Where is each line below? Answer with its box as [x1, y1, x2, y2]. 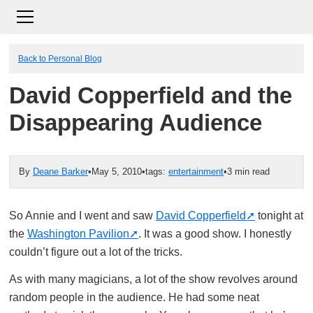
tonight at [255, 210, 303, 221]
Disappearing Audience [9, 110, 262, 136]
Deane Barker [33, 166, 88, 177]
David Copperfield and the [9, 83, 292, 108]
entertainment [168, 166, 224, 177]
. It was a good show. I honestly [138, 228, 291, 240]
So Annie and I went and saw [9, 210, 156, 221]
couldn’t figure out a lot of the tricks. [9, 246, 182, 258]
